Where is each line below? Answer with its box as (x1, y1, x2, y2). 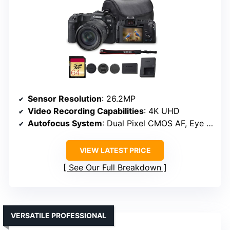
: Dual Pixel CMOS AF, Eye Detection (102, 118, 206, 129)
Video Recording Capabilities (28, 106, 144, 117)
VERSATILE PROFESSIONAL (11, 211, 106, 220)
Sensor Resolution (28, 93, 102, 104)
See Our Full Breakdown (69, 162, 161, 173)
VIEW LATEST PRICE (79, 146, 151, 155)
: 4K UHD (144, 106, 180, 117)
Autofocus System (28, 118, 102, 129)
